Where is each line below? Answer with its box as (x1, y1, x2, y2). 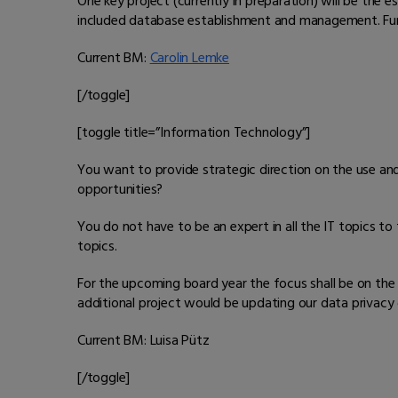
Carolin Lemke (149, 46, 230, 70)
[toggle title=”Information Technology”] (77, 121, 311, 145)
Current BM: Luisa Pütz (77, 329, 210, 353)
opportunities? (77, 178, 163, 202)
